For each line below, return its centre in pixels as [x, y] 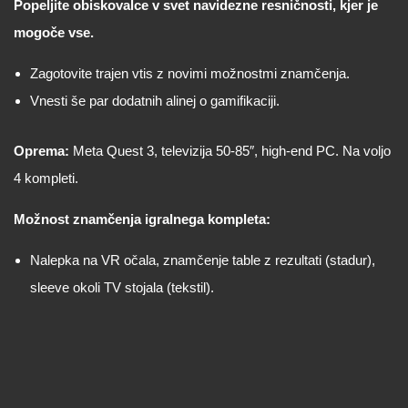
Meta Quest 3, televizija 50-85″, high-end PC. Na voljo [230, 151]
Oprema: [41, 151]
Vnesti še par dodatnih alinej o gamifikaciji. [155, 101]
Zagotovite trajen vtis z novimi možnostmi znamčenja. [190, 73]
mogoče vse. [54, 32]
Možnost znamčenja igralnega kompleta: [142, 219]
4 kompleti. [46, 178]
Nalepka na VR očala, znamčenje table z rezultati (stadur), [203, 260]
